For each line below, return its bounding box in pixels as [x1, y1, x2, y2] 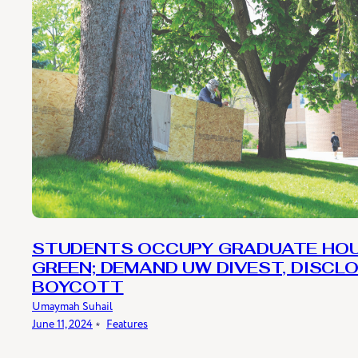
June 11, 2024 [32, 316, 93, 332]
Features [106, 316, 148, 332]
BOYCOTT [32, 280, 124, 297]
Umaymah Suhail [32, 299, 113, 315]
